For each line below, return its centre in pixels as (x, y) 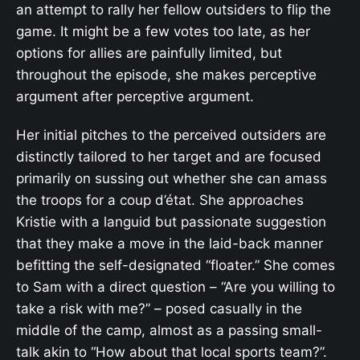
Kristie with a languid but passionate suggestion (171, 222)
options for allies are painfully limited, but (149, 53)
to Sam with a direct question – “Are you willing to (176, 287)
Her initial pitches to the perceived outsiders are (171, 135)
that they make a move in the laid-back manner (170, 244)
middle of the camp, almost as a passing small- (169, 331)
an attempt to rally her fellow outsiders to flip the (174, 10)
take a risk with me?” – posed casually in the (159, 309)
